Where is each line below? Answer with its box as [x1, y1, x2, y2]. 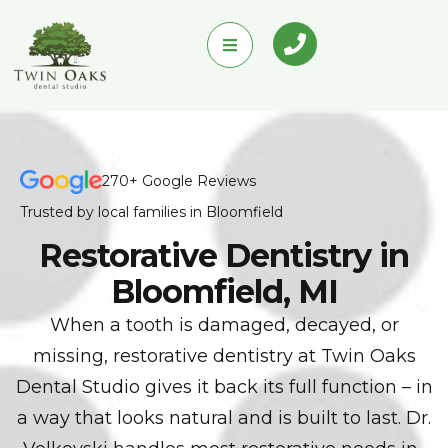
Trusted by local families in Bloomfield [20, 202, 287, 221]
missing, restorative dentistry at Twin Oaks [32, 344, 416, 367]
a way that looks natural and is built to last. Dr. [17, 406, 431, 429]
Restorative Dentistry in [39, 235, 409, 275]
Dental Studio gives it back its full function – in [15, 375, 433, 398]
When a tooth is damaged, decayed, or [49, 313, 399, 336]
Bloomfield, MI [110, 271, 338, 311]
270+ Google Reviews [101, 171, 256, 190]
